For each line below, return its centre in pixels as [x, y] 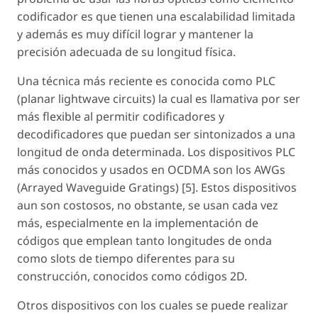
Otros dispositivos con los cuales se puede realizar [153, 306]
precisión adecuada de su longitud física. [126, 52]
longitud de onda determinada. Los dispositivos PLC [156, 152]
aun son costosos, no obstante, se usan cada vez [148, 205]
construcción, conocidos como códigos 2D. [132, 276]
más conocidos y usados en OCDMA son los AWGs [151, 170]
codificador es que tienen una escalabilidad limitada [156, 17]
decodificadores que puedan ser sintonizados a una [156, 135]
